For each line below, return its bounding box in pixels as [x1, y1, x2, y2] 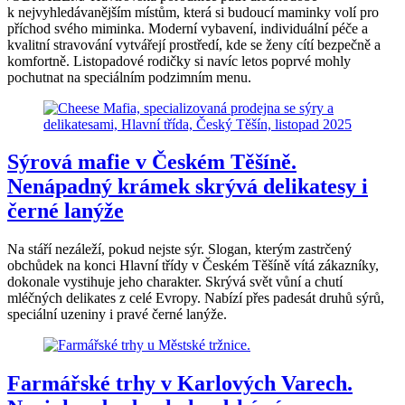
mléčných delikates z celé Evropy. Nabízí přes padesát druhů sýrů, [7, 290, 384, 306]
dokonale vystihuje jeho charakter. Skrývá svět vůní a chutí [7, 274, 343, 290]
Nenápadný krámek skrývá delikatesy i [7, 174, 368, 199]
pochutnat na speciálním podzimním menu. [7, 69, 251, 85]
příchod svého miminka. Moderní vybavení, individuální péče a [7, 20, 368, 36]
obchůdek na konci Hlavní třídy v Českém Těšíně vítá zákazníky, [7, 258, 379, 274]
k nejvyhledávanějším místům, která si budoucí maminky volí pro [7, 4, 379, 20]
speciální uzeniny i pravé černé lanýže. [7, 306, 227, 323]
